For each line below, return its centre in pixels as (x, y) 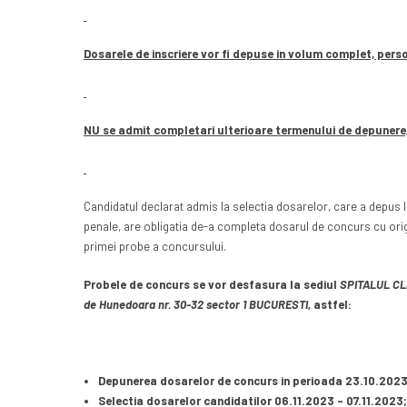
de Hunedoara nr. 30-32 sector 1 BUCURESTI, (199, 305)
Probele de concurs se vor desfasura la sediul (212, 285)
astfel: (333, 305)
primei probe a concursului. (155, 247)
